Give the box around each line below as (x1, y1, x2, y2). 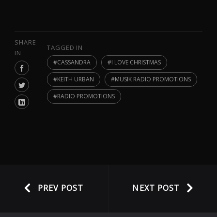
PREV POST (37, 183, 84, 194)
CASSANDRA (57, 58, 91, 67)
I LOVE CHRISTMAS (111, 58, 161, 67)
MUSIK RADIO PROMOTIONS (114, 75, 191, 84)
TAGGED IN (47, 43, 83, 52)
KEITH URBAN (57, 75, 94, 84)
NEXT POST (132, 183, 180, 194)
